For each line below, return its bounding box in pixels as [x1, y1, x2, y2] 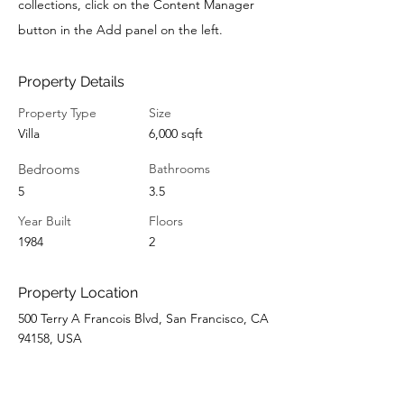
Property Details [18, 73, 124, 90]
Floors [149, 213, 183, 229]
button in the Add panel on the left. [18, 22, 223, 38]
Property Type [18, 105, 96, 121]
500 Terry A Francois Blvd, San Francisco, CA [18, 310, 269, 326]
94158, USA [18, 330, 82, 346]
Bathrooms [149, 161, 210, 177]
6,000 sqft [149, 125, 203, 142]
